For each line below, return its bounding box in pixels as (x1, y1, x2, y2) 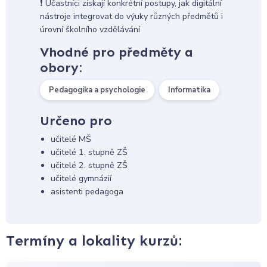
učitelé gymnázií (50, 173, 111, 185)
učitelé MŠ (50, 133, 91, 145)
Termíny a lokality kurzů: (6, 232, 182, 250)
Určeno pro (39, 113, 112, 129)
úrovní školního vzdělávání (39, 23, 140, 35)
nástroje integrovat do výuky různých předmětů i (39, 10, 223, 22)
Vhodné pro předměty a (39, 44, 193, 60)
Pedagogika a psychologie (48, 84, 145, 95)
